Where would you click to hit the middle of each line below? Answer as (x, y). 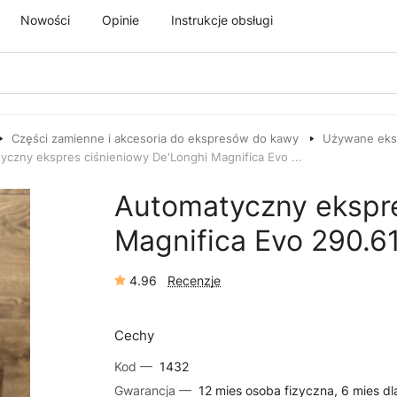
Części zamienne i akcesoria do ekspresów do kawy (155, 138)
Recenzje (195, 280)
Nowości (45, 19)
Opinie (121, 19)
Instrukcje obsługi (222, 19)
